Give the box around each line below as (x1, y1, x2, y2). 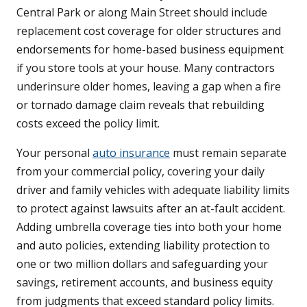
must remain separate (170, 145, 286, 161)
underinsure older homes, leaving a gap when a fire (16, 79, 281, 95)
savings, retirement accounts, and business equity (16, 275, 273, 291)
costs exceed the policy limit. (16, 116, 160, 132)
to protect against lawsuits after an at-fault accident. (16, 201, 285, 217)
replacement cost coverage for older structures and (16, 23, 281, 39)
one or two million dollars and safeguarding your (16, 256, 268, 272)
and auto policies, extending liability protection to (16, 238, 270, 254)
